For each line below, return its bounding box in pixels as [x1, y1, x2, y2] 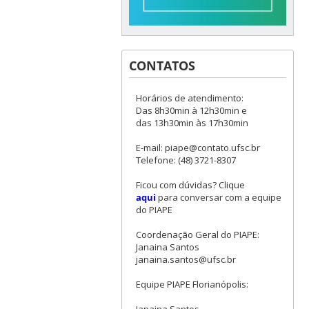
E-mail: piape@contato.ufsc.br [135, 141, 260, 154]
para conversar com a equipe [157, 191, 281, 204]
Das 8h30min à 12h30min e [135, 104, 247, 117]
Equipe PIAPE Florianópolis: [135, 278, 248, 291]
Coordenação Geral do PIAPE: [135, 228, 259, 241]
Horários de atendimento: [135, 92, 243, 105]
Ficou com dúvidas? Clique [135, 179, 245, 192]
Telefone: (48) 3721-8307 [135, 154, 236, 167]
